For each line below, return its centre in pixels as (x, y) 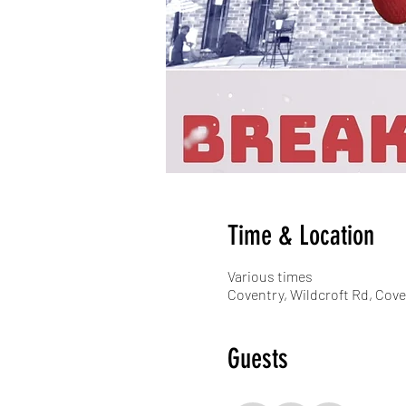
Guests (257, 358)
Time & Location (300, 235)
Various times (270, 275)
